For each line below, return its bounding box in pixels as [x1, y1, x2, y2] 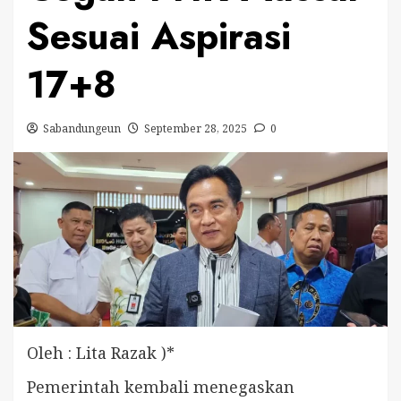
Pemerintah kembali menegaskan [27, 375, 294, 397]
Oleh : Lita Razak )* [27, 341, 175, 363]
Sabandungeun [43, 121, 121, 136]
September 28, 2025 [144, 121, 247, 136]
